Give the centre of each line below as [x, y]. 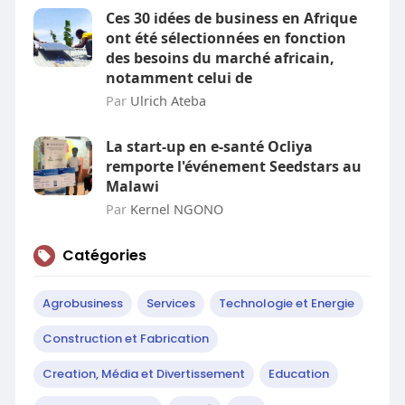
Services [170, 303]
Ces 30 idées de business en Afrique [231, 18]
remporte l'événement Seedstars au [233, 166]
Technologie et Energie [286, 303]
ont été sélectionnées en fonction [226, 38]
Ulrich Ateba [168, 100]
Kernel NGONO [176, 209]
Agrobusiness [82, 303]
